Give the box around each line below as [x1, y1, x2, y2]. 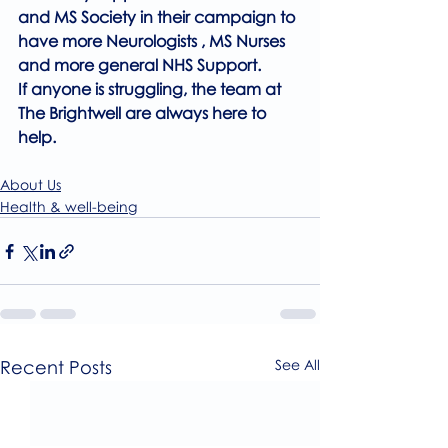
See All [275, 356, 320, 374]
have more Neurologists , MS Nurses [18, 31, 289, 52]
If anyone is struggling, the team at [18, 79, 285, 100]
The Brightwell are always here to [18, 103, 270, 124]
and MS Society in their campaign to [18, 7, 299, 28]
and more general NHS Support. [18, 55, 261, 76]
